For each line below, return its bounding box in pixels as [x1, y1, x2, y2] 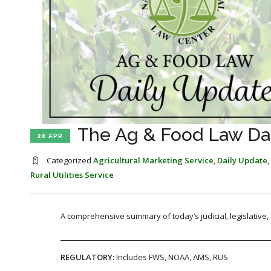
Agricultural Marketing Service [93, 154, 214, 166]
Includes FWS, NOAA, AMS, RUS [116, 251, 228, 263]
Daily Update [217, 154, 267, 166]
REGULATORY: [60, 251, 116, 263]
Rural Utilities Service [30, 169, 114, 180]
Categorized [45, 154, 93, 166]
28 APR [38, 132, 63, 139]
